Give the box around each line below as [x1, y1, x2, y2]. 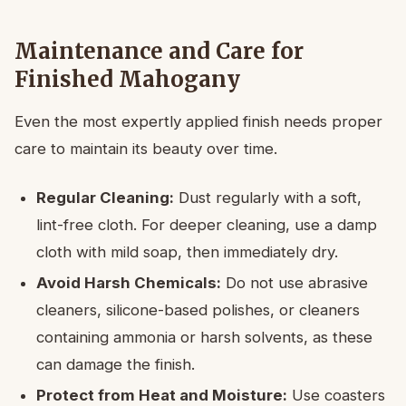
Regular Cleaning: [36, 188, 174, 207]
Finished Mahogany [14, 64, 240, 93]
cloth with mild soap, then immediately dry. [36, 242, 338, 261]
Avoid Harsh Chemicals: [36, 273, 221, 292]
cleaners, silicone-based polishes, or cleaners [36, 300, 360, 319]
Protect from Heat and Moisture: [36, 385, 287, 404]
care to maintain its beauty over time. [14, 139, 277, 158]
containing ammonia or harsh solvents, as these [36, 327, 372, 346]
